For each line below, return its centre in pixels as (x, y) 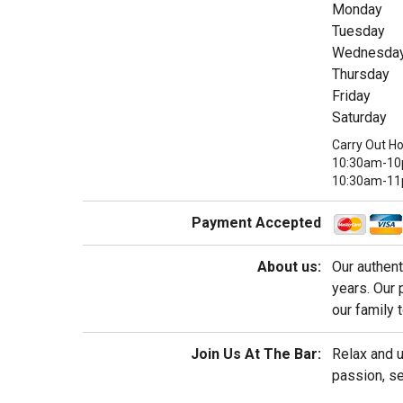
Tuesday (358, 31)
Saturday (359, 117)
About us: (289, 266)
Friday (351, 95)
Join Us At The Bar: (255, 354)
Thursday (360, 74)
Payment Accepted (256, 222)
